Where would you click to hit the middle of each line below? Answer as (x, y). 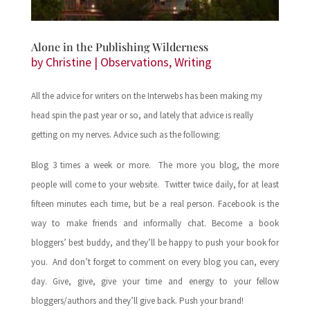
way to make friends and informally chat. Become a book (155, 224)
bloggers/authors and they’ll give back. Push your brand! (137, 301)
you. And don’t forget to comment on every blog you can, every (155, 262)
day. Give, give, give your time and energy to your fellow (155, 282)
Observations (134, 62)
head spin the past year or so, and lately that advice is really (142, 116)
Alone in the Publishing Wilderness (119, 47)
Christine (68, 62)
